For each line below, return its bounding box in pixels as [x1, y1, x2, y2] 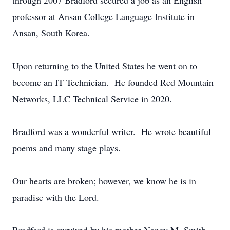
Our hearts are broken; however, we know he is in [12, 175, 196, 187]
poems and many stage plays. [12, 142, 121, 154]
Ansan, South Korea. [12, 27, 90, 39]
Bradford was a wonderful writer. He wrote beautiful [12, 125, 211, 138]
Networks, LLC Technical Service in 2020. [12, 92, 172, 105]
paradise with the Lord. [12, 191, 99, 203]
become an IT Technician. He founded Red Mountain [12, 76, 214, 88]
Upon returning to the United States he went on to [12, 60, 197, 72]
